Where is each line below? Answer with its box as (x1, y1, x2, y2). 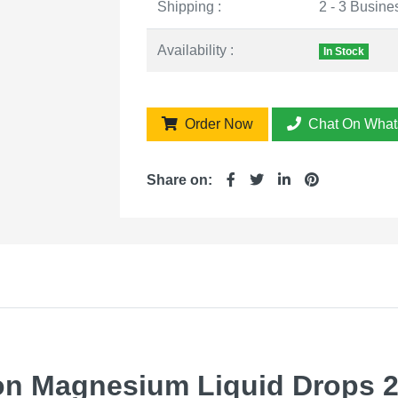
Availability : (157, 42, 234, 58)
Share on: (147, 171, 212, 187)
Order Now (181, 115, 253, 131)
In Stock (322, 44, 364, 58)
